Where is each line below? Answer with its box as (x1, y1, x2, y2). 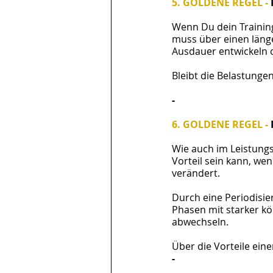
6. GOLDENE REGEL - (172, 118, 271, 131)
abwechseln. (172, 215, 229, 229)
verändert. (172, 166, 222, 180)
